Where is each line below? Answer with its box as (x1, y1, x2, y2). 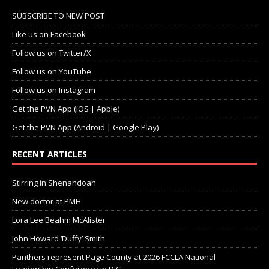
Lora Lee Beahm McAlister (12, 214, 106, 225)
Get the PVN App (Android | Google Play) (12, 121, 159, 133)
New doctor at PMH (12, 195, 81, 207)
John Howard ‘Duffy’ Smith (12, 232, 105, 244)
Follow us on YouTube (12, 65, 91, 77)
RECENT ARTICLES (12, 148, 87, 160)
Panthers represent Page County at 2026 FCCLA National (12, 251, 216, 262)
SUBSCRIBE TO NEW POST (12, 10, 104, 21)
